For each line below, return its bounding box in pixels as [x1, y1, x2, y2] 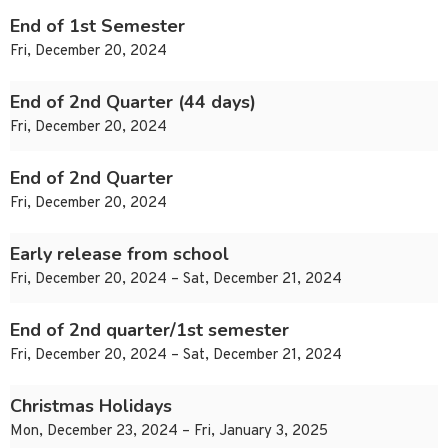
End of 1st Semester [10, 14, 185, 39]
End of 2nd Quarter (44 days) [10, 90, 256, 115]
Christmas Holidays [10, 394, 172, 419]
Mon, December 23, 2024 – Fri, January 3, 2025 [10, 422, 328, 442]
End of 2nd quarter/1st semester [10, 318, 289, 343]
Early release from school [10, 242, 229, 267]
